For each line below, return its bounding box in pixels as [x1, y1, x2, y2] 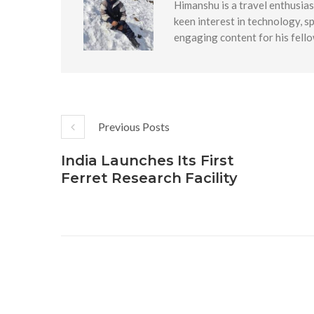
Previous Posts [98, 119, 170, 133]
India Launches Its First [61, 151, 234, 169]
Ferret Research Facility [61, 169, 238, 186]
